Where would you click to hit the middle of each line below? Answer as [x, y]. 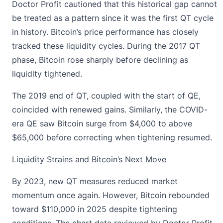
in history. [31, 32]
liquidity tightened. [48, 74]
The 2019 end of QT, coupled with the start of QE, [106, 96]
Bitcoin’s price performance [103, 32]
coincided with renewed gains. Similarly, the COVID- [110, 110]
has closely [176, 32]
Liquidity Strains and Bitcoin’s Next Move [89, 160]
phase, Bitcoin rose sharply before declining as [100, 60]
